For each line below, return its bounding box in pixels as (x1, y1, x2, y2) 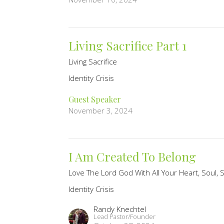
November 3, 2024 (68, 105, 133, 116)
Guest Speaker (68, 94, 121, 105)
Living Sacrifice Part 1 (68, 37, 187, 54)
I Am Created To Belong (68, 148, 196, 165)
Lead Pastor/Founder (93, 212, 156, 221)
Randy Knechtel (93, 204, 146, 214)
